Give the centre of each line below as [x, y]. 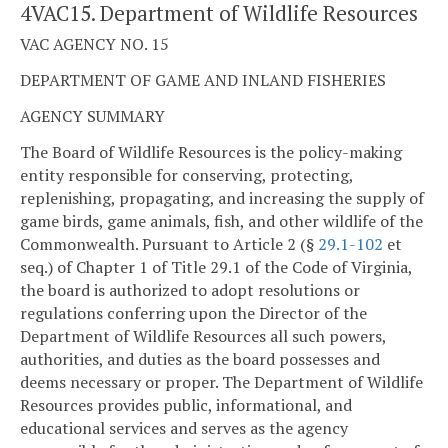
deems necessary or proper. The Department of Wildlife [221, 381]
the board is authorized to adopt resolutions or [190, 289]
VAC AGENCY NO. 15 [94, 44]
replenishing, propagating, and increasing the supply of [222, 197]
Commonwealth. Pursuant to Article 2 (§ [169, 243]
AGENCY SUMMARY [92, 115]
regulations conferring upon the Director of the [193, 312]
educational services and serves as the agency [184, 427]
